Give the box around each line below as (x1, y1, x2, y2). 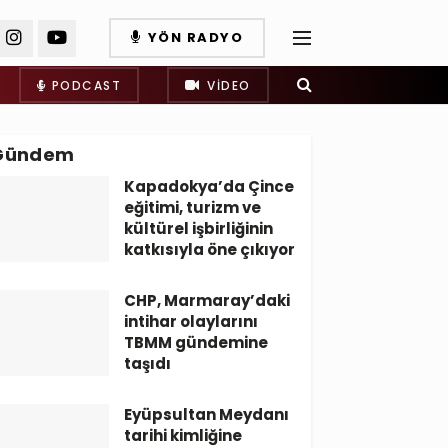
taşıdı (124, 353, 172, 374)
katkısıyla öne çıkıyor (124, 239, 296, 260)
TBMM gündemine (124, 332, 269, 353)
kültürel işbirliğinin (124, 218, 274, 239)
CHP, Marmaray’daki (124, 290, 291, 311)
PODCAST (47, 77, 122, 94)
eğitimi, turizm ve (124, 197, 262, 218)
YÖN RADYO (143, 28, 243, 47)
